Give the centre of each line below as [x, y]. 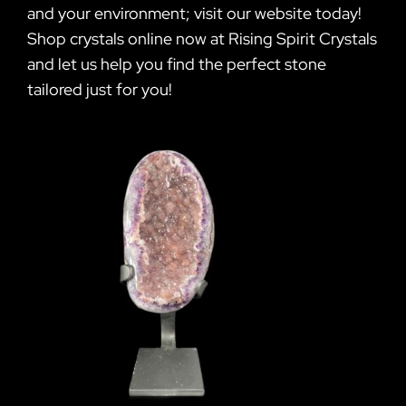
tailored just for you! [99, 89]
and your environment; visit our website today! [194, 13]
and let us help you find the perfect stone [176, 63]
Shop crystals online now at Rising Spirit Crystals [202, 38]
